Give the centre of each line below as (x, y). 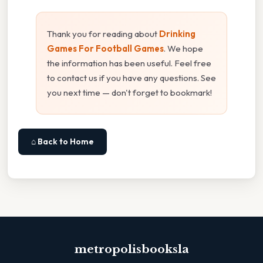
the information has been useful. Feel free (129, 63)
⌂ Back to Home (63, 142)
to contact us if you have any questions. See (131, 78)
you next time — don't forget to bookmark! (129, 93)
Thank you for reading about (103, 34)
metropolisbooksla (131, 249)
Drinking (177, 34)
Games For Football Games (105, 49)
